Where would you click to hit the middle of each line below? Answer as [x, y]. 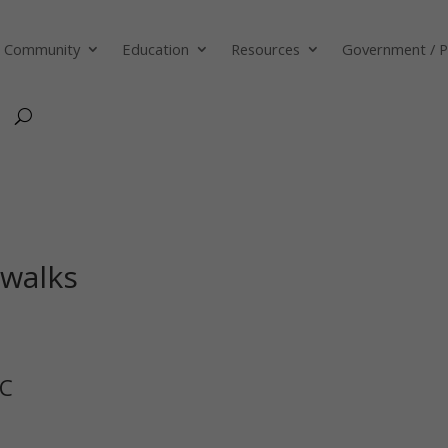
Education [156, 48]
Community [42, 48]
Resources [266, 48]
